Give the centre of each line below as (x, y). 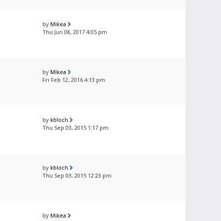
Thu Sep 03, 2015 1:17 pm (75, 128)
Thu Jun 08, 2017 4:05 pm (75, 32)
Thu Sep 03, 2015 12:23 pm (77, 175)
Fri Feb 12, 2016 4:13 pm (74, 80)
